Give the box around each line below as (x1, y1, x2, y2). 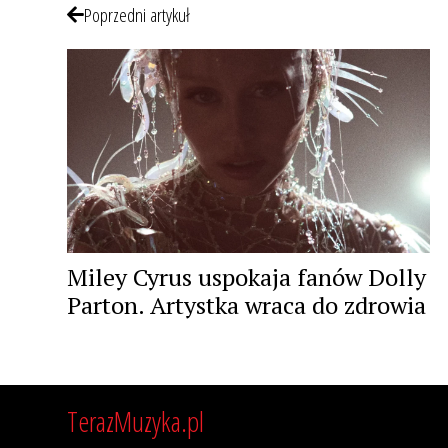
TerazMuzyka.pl (67, 402, 204, 441)
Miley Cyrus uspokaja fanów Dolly (67, 261, 426, 294)
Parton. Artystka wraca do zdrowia (67, 289, 426, 322)
